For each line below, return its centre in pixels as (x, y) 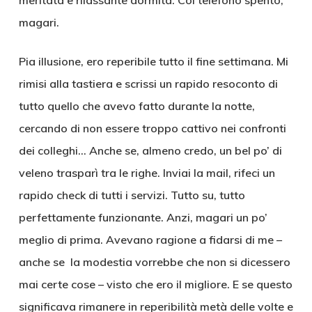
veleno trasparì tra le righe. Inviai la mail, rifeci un (147, 173)
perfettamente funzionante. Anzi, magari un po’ (143, 217)
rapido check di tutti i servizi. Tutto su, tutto (132, 195)
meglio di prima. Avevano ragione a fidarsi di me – (150, 240)
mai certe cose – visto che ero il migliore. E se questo (155, 284)
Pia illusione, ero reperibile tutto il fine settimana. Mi (153, 61)
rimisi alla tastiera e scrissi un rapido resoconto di (148, 84)
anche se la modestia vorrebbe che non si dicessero (154, 262)
